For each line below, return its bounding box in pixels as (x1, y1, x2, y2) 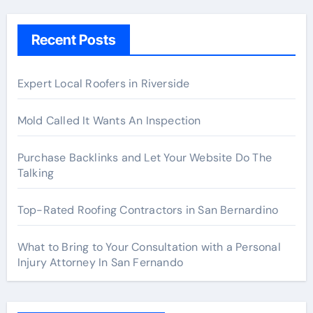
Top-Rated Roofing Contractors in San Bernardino (17, 203, 279, 217)
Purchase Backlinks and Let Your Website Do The (17, 150, 272, 165)
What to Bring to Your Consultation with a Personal (17, 240, 281, 254)
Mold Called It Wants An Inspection (17, 113, 201, 128)
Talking (17, 166, 54, 180)
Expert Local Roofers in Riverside (17, 76, 190, 91)
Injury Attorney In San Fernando (17, 255, 183, 270)
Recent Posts (31, 31, 116, 48)
